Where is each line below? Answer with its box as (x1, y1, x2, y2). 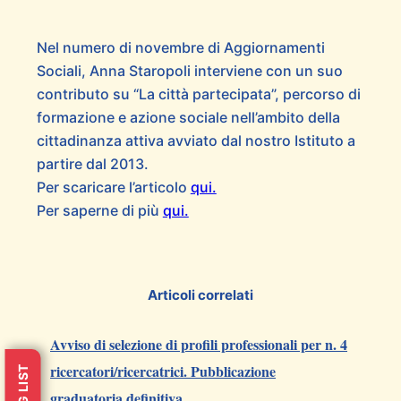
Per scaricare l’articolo (36, 178, 191, 197)
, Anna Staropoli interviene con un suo (81, 62, 343, 81)
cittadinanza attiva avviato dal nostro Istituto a (36, 132, 355, 150)
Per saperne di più (36, 201, 163, 220)
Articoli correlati (148, 286, 253, 303)
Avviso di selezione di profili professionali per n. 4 (50, 333, 347, 354)
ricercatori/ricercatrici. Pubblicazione (50, 360, 276, 381)
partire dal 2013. (36, 155, 149, 174)
